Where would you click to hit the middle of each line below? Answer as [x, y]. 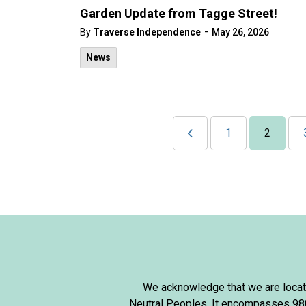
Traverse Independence [147, 32]
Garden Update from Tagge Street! [179, 13]
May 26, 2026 [240, 32]
